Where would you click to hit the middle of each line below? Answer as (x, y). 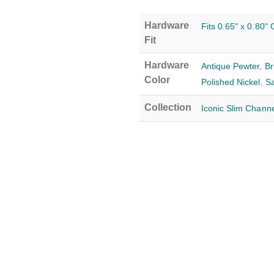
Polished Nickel (231, 82)
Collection (168, 107)
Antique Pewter (230, 66)
